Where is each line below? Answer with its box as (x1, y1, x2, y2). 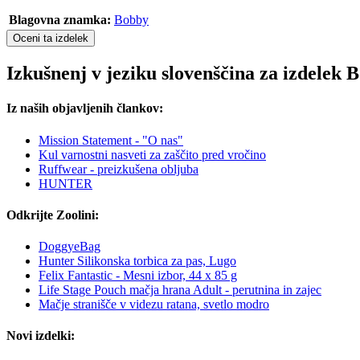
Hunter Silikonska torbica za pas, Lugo (39, 254, 236, 268)
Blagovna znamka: (9, 13, 111, 27)
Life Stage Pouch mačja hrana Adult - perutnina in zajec (39, 283, 321, 297)
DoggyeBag (39, 239, 100, 254)
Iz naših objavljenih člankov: (6, 101, 163, 116)
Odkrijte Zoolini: (6, 207, 99, 222)
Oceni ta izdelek (13, 32, 88, 45)
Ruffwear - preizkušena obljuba (39, 162, 198, 176)
